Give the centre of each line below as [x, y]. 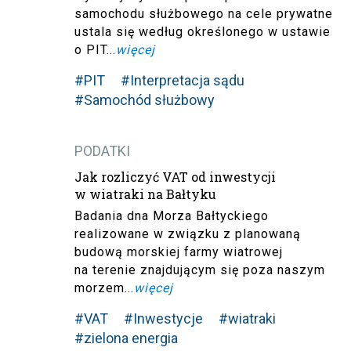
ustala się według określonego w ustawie [202, 31]
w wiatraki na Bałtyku [145, 194]
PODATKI [102, 150]
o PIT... [95, 49]
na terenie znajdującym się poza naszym [199, 270]
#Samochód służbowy [144, 100]
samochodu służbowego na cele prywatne [203, 13]
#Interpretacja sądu [182, 80]
